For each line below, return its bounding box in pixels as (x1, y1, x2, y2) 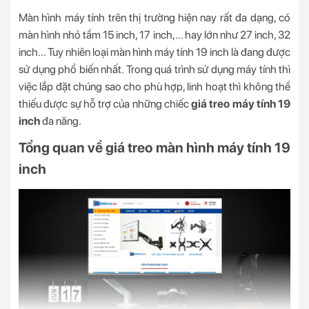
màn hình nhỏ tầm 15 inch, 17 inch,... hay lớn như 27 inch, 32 (19, 28, 290, 42)
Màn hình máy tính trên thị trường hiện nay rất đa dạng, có (19, 11, 290, 25)
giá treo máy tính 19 (191, 97, 290, 111)
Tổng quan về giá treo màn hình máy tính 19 (19, 139, 290, 157)
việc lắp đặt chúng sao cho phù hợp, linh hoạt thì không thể (19, 80, 290, 94)
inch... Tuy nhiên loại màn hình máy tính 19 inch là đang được (19, 46, 290, 59)
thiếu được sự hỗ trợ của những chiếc (19, 97, 191, 111)
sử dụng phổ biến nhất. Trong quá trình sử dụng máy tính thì (19, 63, 290, 77)
